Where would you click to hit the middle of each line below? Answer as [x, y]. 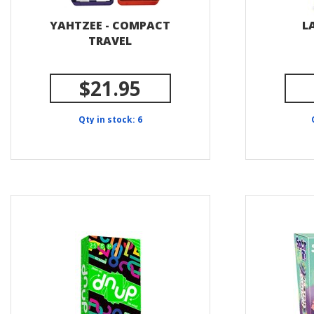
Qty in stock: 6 [110, 120]
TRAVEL [110, 41]
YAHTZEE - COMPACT [110, 25]
